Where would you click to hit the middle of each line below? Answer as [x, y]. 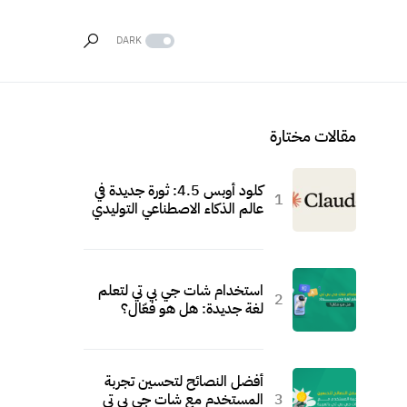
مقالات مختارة [313, 136]
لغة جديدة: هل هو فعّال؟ [192, 309]
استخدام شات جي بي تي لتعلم [181, 291]
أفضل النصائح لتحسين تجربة [184, 382]
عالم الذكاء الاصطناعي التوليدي [178, 209]
